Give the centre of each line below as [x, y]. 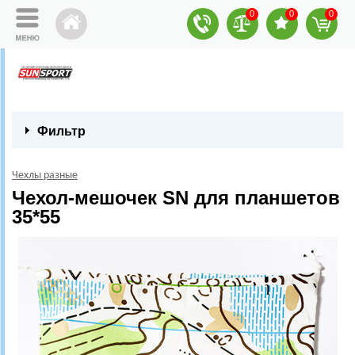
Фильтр [61, 131]
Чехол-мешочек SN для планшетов [176, 198]
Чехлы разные [45, 176]
